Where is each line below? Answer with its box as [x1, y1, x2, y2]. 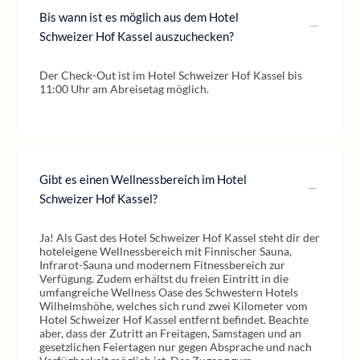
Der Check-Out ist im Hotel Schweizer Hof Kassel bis [39, 68, 302, 82]
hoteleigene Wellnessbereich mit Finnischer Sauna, [39, 244, 292, 258]
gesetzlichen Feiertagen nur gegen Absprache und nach [39, 340, 312, 354]
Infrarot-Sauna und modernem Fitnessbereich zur [39, 258, 285, 272]
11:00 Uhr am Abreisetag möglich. [39, 82, 209, 96]
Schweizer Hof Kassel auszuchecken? [39, 29, 234, 43]
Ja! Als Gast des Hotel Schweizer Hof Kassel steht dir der [39, 231, 320, 244]
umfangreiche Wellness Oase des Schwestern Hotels [39, 285, 298, 299]
